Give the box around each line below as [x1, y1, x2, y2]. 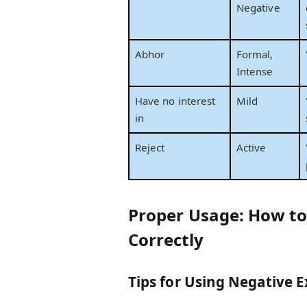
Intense [236, 64, 273, 79]
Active [236, 140, 267, 155]
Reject [135, 140, 165, 155]
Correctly [127, 228, 204, 251]
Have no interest [135, 94, 216, 108]
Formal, [236, 47, 273, 62]
